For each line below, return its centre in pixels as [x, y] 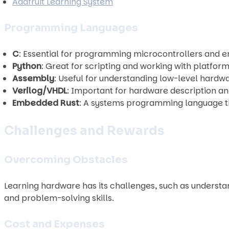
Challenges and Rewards [84, 131]
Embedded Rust [46, 103]
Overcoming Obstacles [66, 160]
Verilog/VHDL [40, 91]
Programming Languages [71, 28]
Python [27, 66]
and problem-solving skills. [59, 198]
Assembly [33, 78]
